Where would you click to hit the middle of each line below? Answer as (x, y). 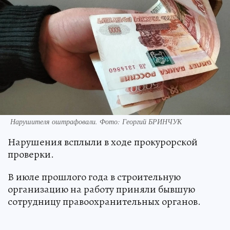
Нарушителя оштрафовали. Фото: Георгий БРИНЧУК (96, 122)
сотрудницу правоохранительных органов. (104, 202)
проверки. (31, 155)
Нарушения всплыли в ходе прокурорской (103, 142)
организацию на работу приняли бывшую (101, 189)
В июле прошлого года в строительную (94, 177)
